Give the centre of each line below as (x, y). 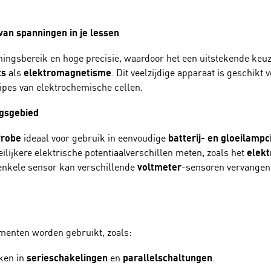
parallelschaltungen (168, 258)
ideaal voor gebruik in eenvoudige (95, 138)
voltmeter (159, 167)
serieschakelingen (67, 258)
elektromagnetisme (67, 73)
